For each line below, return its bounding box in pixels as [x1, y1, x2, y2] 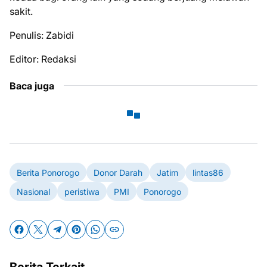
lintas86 [193, 167, 223, 178]
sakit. [10, 5, 33, 17]
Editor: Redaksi [10, 53, 76, 65]
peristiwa [64, 186, 100, 197]
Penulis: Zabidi [10, 29, 76, 41]
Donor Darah [94, 167, 142, 178]
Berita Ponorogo [17, 167, 79, 178]
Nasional [17, 186, 50, 197]
